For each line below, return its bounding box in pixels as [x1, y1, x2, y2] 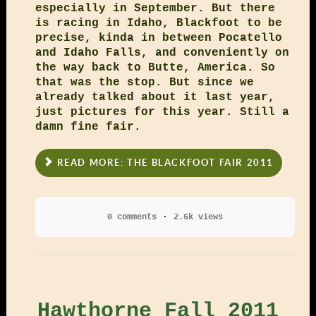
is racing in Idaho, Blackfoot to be [35, 17, 282, 30]
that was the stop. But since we [35, 76, 254, 90]
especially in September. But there [35, 2, 275, 16]
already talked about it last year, [35, 91, 275, 104]
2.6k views [173, 212, 223, 222]
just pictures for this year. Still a [35, 106, 289, 119]
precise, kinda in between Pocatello [35, 32, 282, 45]
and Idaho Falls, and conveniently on [35, 47, 289, 60]
